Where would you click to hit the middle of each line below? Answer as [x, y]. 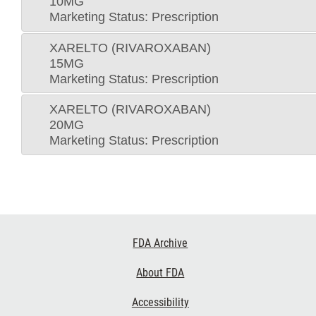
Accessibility [160, 303]
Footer [26, 239]
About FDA [160, 273]
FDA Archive [160, 243]
